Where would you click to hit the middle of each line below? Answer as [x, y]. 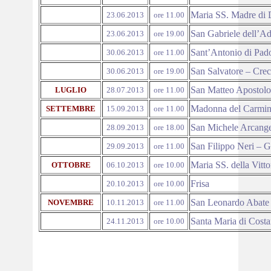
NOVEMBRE [71, 202]
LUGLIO [71, 90]
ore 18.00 [169, 127]
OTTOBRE [71, 165]
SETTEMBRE [71, 109]
